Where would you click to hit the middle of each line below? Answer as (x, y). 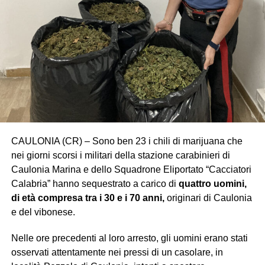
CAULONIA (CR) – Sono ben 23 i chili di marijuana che (127, 141)
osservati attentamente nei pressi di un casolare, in (117, 253)
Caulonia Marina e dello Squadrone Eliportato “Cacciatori (131, 170)
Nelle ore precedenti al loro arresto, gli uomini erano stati (129, 238)
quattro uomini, (212, 184)
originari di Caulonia (208, 198)
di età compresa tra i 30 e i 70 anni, (88, 198)
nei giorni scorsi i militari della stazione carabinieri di (120, 156)
